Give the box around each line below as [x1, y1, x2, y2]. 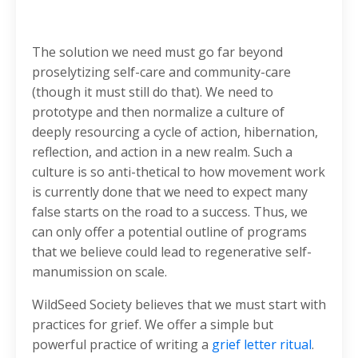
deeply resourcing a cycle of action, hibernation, [32, 123, 318, 141]
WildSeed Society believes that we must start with [32, 296, 326, 314]
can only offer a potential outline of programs [32, 223, 307, 241]
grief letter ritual [212, 336, 312, 354]
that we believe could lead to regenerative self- [32, 243, 312, 261]
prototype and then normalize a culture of [32, 103, 284, 121]
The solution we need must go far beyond [32, 43, 283, 62]
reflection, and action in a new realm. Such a [32, 143, 292, 161]
